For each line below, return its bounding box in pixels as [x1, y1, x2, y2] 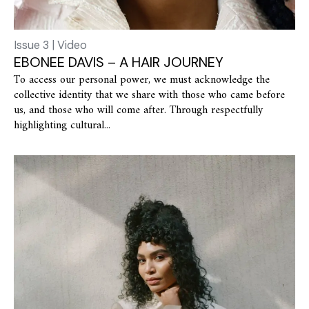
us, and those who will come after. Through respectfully [14, 101, 263, 121]
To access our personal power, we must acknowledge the [14, 70, 270, 90]
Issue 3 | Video [14, 38, 87, 53]
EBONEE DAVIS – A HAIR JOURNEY [14, 53, 223, 72]
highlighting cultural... [14, 116, 110, 136]
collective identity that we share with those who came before [14, 86, 285, 106]
